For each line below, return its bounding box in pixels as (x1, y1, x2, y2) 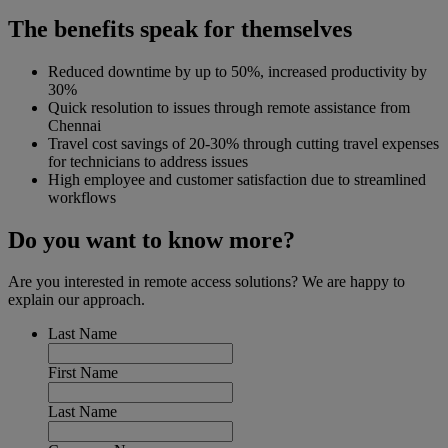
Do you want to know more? (8, 226, 295, 253)
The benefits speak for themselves (8, 15, 352, 42)
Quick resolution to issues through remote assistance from (48, 98, 410, 116)
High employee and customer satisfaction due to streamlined (48, 170, 426, 188)
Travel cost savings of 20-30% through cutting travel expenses (48, 134, 439, 152)
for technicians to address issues (48, 152, 248, 170)
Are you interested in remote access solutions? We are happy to (8, 273, 405, 291)
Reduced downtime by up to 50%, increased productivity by (48, 62, 427, 80)
